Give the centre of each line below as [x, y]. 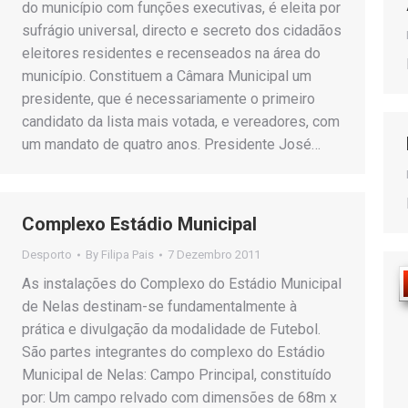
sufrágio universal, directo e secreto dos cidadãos [182, 31]
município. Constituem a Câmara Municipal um [167, 76]
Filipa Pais [127, 255]
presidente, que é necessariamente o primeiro [168, 99]
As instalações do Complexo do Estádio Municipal [182, 284]
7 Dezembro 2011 [214, 255]
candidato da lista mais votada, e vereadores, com [181, 122]
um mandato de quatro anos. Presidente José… [171, 144]
